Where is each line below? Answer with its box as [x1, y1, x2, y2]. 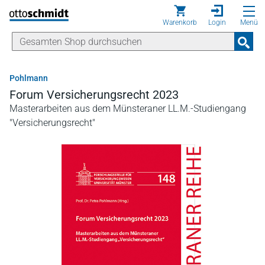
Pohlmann [9, 73, 48, 83]
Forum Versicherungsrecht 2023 [9, 88, 179, 102]
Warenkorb [163, 18, 197, 27]
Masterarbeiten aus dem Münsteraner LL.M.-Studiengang [9, 103, 246, 114]
